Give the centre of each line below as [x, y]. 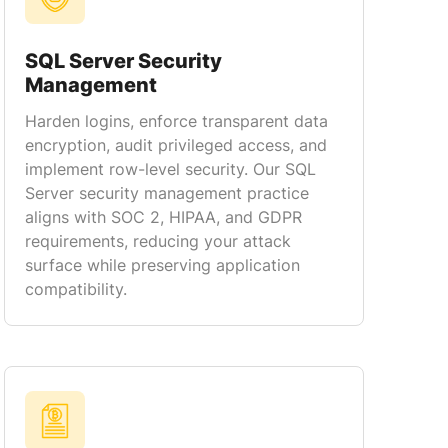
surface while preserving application [162, 265]
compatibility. [76, 289]
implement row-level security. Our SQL [170, 169]
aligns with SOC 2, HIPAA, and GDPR [163, 217]
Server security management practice [167, 193]
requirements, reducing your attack [158, 241]
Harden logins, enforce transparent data [176, 121]
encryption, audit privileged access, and [176, 145]
